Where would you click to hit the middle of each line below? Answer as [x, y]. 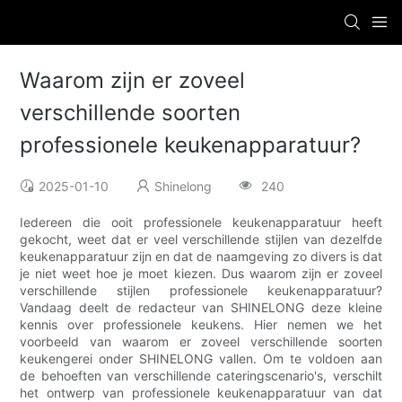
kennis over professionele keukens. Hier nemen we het [201, 325]
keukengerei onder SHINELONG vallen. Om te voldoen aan [201, 359]
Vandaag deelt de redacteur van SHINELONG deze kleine [201, 308]
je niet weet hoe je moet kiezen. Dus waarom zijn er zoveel [201, 274]
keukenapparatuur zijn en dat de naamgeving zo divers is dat [201, 257]
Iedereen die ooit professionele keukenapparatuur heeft [201, 223]
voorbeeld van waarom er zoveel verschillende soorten [201, 342]
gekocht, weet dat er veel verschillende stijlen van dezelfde [201, 240]
